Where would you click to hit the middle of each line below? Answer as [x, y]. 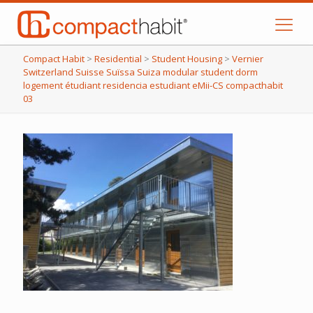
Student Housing [187, 59]
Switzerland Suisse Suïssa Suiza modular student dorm [140, 72]
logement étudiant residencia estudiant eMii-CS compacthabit [153, 85]
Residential [118, 59]
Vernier [248, 59]
